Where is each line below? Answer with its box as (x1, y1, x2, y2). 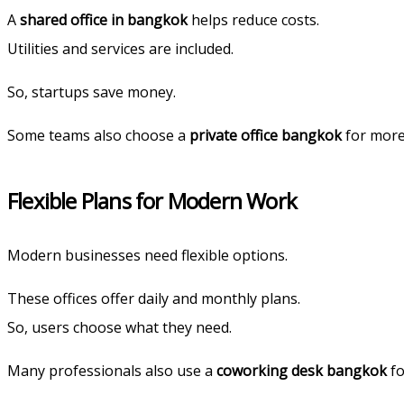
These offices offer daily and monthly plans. (7, 288, 300, 308)
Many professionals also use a (7, 360, 216, 381)
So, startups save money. (7, 81, 176, 102)
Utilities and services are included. (7, 38, 234, 59)
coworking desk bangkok (216, 360, 387, 381)
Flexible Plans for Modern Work (7, 185, 297, 216)
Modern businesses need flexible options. (7, 244, 288, 265)
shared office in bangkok (20, 9, 188, 30)
